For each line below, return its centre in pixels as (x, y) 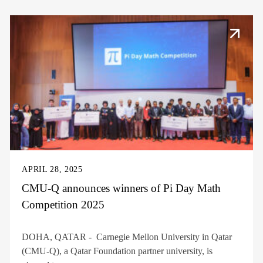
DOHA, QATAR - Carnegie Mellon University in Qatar (127, 237)
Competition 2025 (63, 204)
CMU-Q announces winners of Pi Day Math (122, 188)
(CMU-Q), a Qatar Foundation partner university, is (117, 251)
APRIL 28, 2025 (52, 169)
